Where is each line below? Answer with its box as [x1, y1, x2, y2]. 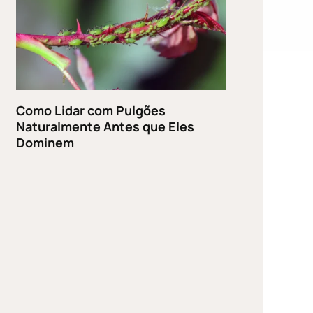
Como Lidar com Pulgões [16, 101, 166, 119]
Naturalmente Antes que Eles [16, 117, 195, 135]
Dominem [16, 133, 75, 151]
